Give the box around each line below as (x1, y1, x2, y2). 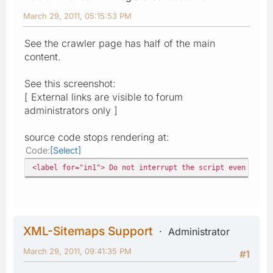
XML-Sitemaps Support (23, 223, 153, 238)
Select (53, 144, 78, 155)
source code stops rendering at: (24, 130, 169, 143)
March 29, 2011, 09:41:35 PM (23, 246, 132, 256)
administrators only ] (24, 104, 118, 116)
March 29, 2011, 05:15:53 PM (23, 10, 132, 21)
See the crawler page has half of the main (24, 37, 215, 49)
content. (24, 50, 61, 63)
